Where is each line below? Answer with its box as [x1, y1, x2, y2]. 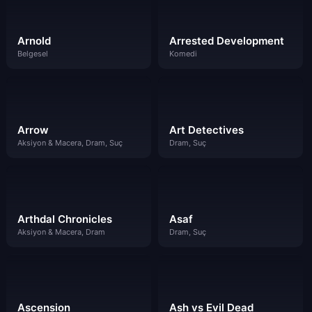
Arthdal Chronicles [17, 212, 112, 226]
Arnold [17, 34, 51, 47]
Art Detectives [169, 123, 244, 136]
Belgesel [17, 49, 48, 58]
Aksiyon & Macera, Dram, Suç [17, 137, 123, 148]
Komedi [169, 49, 197, 58]
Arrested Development [169, 34, 284, 47]
